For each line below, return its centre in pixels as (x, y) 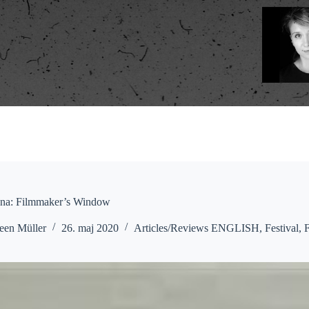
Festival (281, 228)
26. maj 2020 (90, 228)
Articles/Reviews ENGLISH (196, 228)
